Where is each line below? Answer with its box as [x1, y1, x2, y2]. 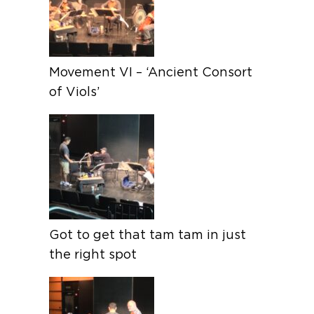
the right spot [49, 246, 137, 261]
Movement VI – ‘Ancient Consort [49, 64, 253, 79]
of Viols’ [49, 83, 100, 99]
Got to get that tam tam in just [49, 226, 247, 242]
